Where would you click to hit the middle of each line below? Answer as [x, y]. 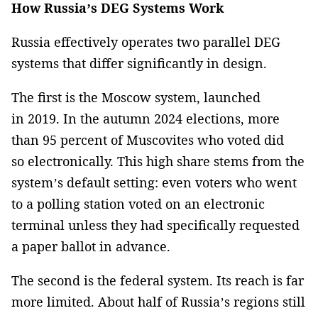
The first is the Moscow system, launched [136, 97]
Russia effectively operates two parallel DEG [146, 42]
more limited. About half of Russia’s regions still [158, 301]
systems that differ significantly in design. [139, 63]
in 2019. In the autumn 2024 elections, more [146, 118]
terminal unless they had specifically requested [155, 225]
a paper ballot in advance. [91, 246]
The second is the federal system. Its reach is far [158, 280]
